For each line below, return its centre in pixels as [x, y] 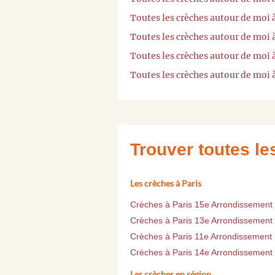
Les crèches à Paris [166, 184]
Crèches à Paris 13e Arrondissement [201, 221]
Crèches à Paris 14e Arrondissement [201, 253]
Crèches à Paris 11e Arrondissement [201, 237]
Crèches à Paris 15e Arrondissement [201, 205]
